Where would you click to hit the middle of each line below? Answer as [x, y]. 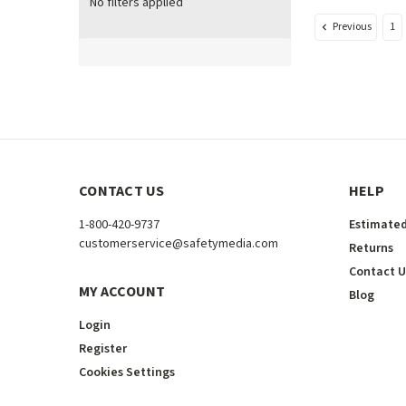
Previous [352, 27]
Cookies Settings [127, 373]
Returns [371, 249]
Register [103, 349]
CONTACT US [122, 192]
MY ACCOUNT [122, 292]
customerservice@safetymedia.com [179, 244]
